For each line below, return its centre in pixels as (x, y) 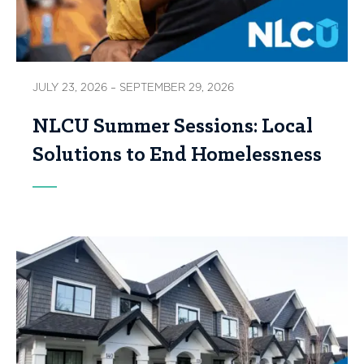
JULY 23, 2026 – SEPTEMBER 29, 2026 (133, 88)
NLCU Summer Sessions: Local (173, 128)
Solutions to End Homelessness (177, 156)
